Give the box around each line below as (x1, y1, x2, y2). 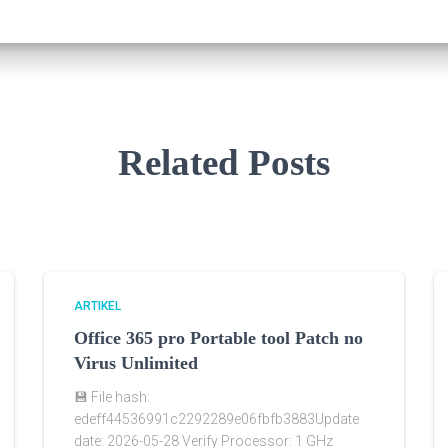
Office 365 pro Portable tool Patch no (74, 328, 363, 349)
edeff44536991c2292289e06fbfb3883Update (74, 411, 359, 428)
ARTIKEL (74, 299, 121, 314)
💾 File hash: (74, 389, 150, 406)
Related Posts (118, 142, 330, 184)
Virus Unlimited (74, 353, 198, 374)
